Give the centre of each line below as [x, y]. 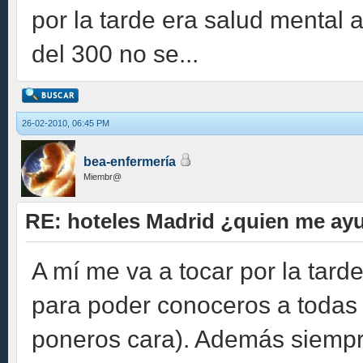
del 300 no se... [115, 53]
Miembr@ [102, 177]
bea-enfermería [130, 162]
